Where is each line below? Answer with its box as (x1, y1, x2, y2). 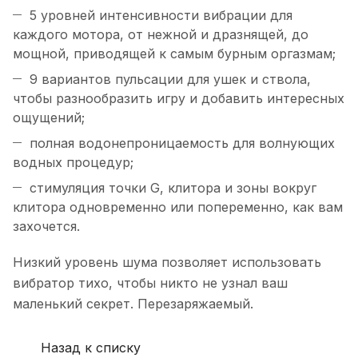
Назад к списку (41, 339, 141, 356)
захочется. (13, 218, 80, 235)
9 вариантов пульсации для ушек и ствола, (30, 71, 311, 88)
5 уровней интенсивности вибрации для (30, 7, 292, 24)
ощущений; (13, 109, 85, 126)
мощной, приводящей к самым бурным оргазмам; (13, 46, 336, 62)
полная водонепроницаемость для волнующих (30, 135, 335, 152)
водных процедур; (13, 154, 133, 171)
